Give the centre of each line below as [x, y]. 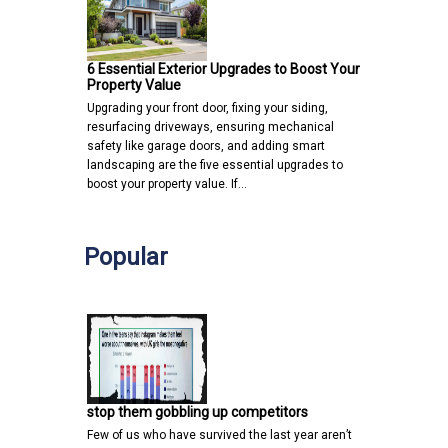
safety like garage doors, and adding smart [206, 146]
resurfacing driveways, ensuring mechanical [210, 127]
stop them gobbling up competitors [197, 412]
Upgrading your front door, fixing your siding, [207, 108]
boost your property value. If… [167, 184]
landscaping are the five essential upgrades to [215, 165]
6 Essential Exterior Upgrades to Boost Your [223, 69]
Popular [126, 257]
